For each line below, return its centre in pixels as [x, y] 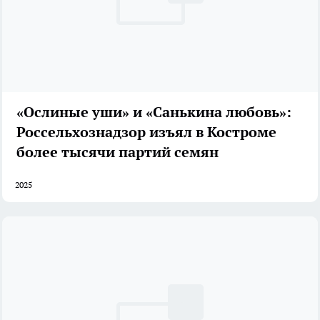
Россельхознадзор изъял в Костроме [146, 132]
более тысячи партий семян [117, 152]
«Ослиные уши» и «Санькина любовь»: [154, 112]
